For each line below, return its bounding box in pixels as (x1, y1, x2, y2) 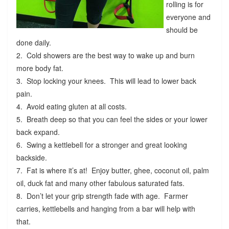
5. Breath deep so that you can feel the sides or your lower (16, 114, 208, 125)
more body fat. (16, 63, 65, 74)
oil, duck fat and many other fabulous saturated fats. (16, 178, 187, 189)
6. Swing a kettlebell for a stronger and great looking (16, 140, 187, 150)
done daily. (16, 37, 53, 48)
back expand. (16, 127, 62, 138)
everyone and (166, 12, 211, 22)
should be (166, 25, 198, 35)
